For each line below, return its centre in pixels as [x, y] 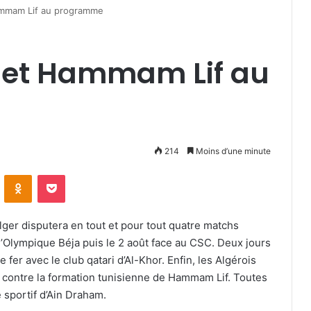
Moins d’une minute [232, 151]
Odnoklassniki [61, 174]
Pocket [79, 174]
